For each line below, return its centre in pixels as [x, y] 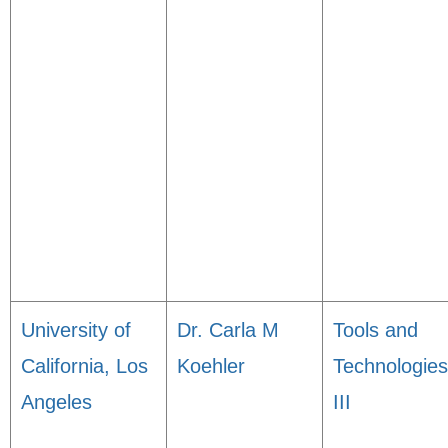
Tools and [375, 330]
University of [76, 330]
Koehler [211, 366]
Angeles [56, 402]
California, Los [84, 366]
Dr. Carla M [228, 330]
